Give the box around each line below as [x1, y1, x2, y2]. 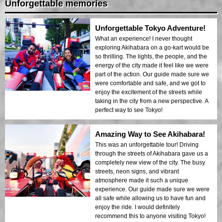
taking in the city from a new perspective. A [95, 97, 208, 105]
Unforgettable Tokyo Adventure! [95, 23, 206, 32]
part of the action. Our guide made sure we [95, 70, 209, 78]
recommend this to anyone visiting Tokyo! [95, 212, 206, 220]
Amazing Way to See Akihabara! [95, 129, 205, 138]
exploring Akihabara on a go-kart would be [95, 44, 209, 51]
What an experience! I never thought [95, 35, 192, 42]
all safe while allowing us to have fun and [95, 194, 206, 202]
